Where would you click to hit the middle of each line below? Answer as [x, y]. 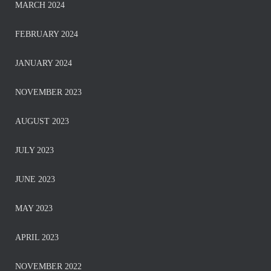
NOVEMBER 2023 [48, 92]
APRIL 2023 [37, 237]
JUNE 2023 [35, 179]
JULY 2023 [34, 150]
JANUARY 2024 [44, 63]
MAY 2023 [34, 208]
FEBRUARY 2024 [47, 34]
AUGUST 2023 [42, 121]
